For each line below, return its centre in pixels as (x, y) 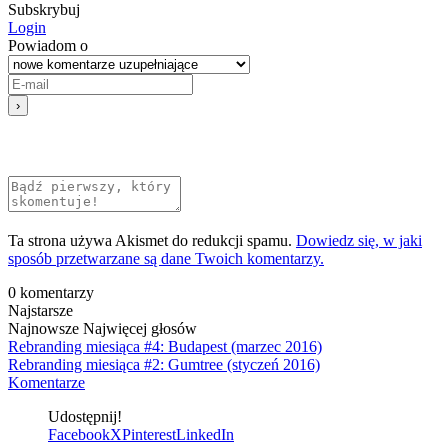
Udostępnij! (85, 417)
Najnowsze (43, 329)
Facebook (79, 435)
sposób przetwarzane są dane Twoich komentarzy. (166, 259)
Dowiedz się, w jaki (359, 241)
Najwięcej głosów (140, 329)
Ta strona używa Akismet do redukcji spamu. (152, 241)
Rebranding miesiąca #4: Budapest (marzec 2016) (165, 347)
